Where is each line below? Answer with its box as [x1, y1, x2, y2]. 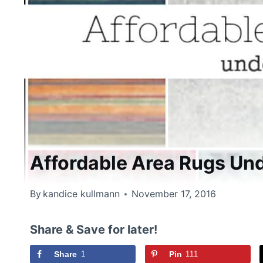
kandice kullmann [43, 188, 120, 200]
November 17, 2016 [131, 188, 217, 200]
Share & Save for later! [30, 222, 157, 237]
